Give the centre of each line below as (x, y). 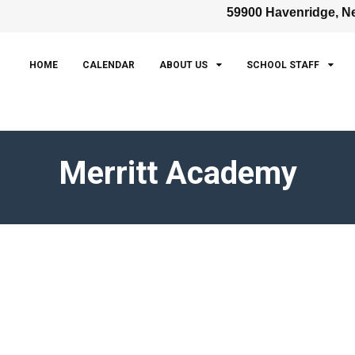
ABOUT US (183, 65)
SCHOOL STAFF (283, 65)
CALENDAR (109, 65)
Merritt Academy (177, 173)
